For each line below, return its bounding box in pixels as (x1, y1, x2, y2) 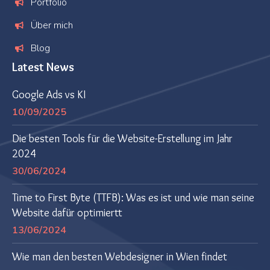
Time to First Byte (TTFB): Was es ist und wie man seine (12, 190, 254, 204)
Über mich (31, 18, 74, 32)
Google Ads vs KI (12, 87, 86, 101)
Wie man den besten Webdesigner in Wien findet (12, 250, 227, 263)
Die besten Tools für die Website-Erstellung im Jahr (12, 131, 233, 145)
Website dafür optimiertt (12, 206, 122, 219)
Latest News (12, 59, 74, 74)
